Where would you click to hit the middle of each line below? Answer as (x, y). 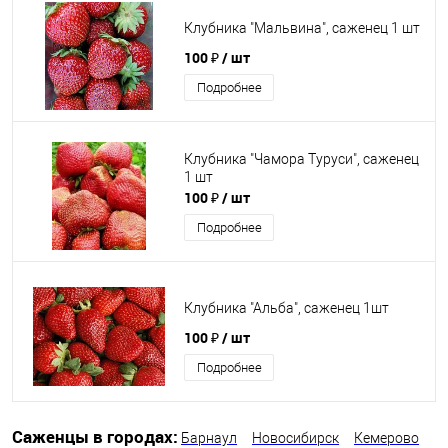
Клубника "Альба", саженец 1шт (286, 308)
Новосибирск (295, 438)
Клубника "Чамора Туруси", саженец (301, 159)
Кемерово (386, 438)
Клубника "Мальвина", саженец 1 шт (302, 28)
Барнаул (209, 438)
